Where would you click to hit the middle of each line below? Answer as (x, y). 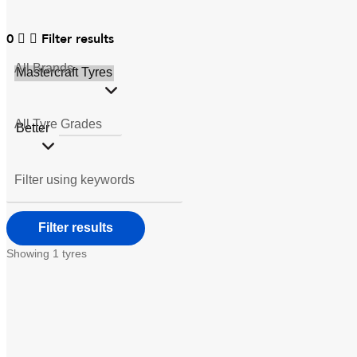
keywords (108, 179)
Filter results (78, 39)
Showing (29, 253)
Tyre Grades (67, 124)
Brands (53, 68)
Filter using (47, 179)
